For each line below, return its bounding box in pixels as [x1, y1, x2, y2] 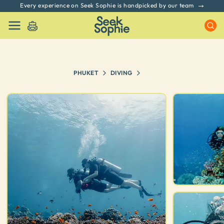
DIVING [110, 69, 132, 76]
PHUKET [73, 69, 98, 76]
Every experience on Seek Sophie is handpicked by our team [20, 1, 194, 9]
